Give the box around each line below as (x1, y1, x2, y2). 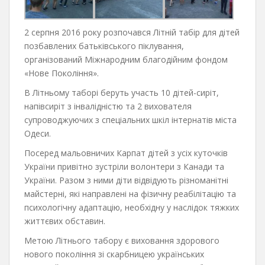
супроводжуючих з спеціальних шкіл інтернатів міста (24, 114, 237, 125)
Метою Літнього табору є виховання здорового (24, 234, 219, 246)
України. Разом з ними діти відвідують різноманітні (24, 174, 228, 186)
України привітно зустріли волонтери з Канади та (24, 160, 224, 172)
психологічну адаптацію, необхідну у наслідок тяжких (24, 201, 239, 213)
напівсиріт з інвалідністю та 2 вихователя (24, 100, 192, 112)
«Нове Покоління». (24, 67, 99, 79)
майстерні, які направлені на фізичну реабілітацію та (24, 188, 236, 199)
